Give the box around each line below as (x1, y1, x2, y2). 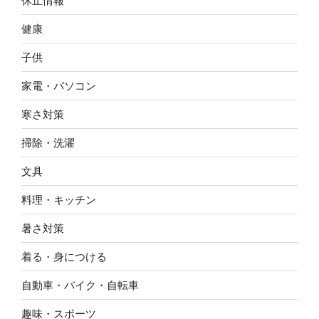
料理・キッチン (21, 193, 96, 206)
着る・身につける (21, 250, 107, 263)
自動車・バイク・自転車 (21, 278, 139, 291)
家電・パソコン (21, 79, 96, 92)
